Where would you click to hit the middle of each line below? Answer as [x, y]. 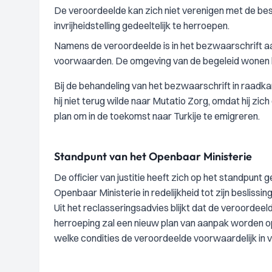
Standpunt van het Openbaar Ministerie [153, 156]
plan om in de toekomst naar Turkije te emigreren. [157, 116]
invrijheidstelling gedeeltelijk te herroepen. [142, 25]
